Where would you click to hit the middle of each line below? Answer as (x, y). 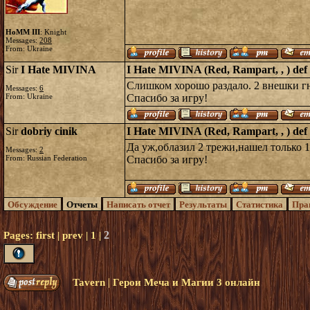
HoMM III (23, 32)
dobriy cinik (49, 131)
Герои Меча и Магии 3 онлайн (186, 282)
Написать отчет (138, 204)
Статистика (259, 204)
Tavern (89, 282)
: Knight (53, 32)
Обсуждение (33, 204)
